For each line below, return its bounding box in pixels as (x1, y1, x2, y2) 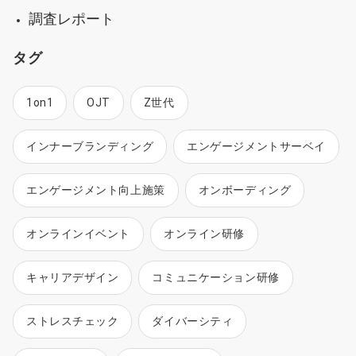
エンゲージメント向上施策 (26, 183, 165, 196)
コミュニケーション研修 (152, 270, 280, 284)
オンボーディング (198, 183, 292, 196)
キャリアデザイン (26, 270, 119, 284)
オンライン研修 (164, 226, 245, 240)
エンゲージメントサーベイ (187, 139, 326, 153)
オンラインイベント (26, 226, 131, 240)
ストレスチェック (26, 314, 119, 327)
